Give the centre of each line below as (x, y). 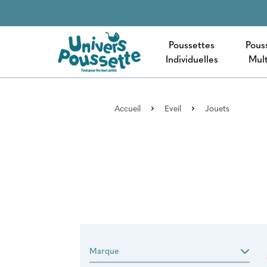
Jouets (217, 108)
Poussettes (192, 44)
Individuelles (192, 59)
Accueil (128, 108)
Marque (104, 251)
